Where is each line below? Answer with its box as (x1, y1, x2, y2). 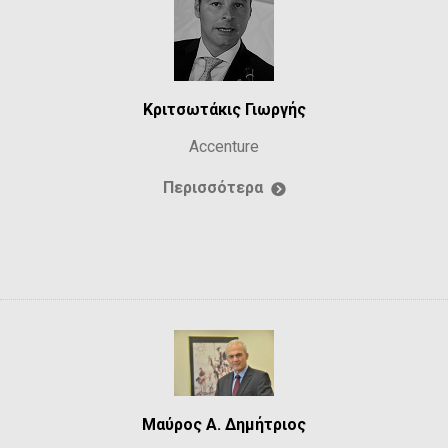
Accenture (189, 137, 259, 157)
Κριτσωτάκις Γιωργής (142, 100, 306, 120)
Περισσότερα (163, 178, 263, 198)
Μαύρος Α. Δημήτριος (142, 414, 306, 434)
